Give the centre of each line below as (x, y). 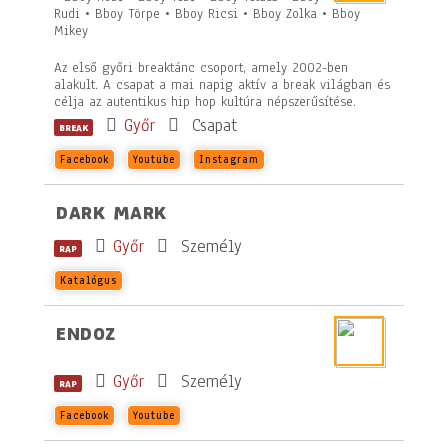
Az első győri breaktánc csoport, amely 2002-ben (201, 67)
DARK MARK (111, 213)
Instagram (229, 159)
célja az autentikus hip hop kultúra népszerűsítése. (205, 101)
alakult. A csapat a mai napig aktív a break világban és (222, 84)
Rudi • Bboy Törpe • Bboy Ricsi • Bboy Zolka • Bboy (207, 13)
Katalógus (88, 280)
